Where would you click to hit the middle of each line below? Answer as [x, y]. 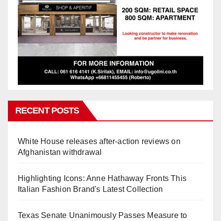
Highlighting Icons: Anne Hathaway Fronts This [102, 179]
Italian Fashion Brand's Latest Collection [91, 189]
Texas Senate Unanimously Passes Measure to [103, 216]
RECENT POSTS [47, 111]
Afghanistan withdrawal [60, 152]
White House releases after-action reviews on [99, 142]
